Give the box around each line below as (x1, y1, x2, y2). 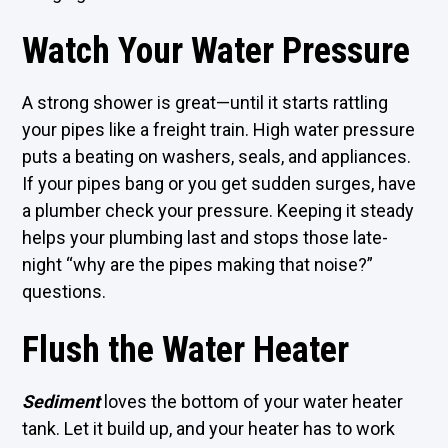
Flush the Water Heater (22, 329, 350, 371)
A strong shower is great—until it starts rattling (22, 92, 389, 113)
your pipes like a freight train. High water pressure (22, 119, 416, 140)
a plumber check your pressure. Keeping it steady (22, 200, 415, 221)
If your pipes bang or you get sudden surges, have (22, 173, 417, 194)
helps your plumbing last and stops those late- (22, 227, 389, 248)
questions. (22, 281, 107, 302)
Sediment (22, 391, 101, 412)
